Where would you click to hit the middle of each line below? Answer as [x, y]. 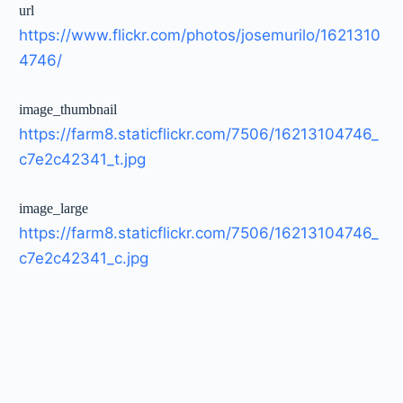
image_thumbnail [68, 109]
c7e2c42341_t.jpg [83, 159]
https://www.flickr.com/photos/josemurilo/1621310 [200, 35]
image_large [54, 208]
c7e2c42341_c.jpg [84, 258]
